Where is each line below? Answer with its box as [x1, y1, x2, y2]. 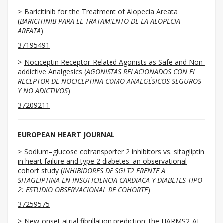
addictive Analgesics [18, 67, 82, 76]
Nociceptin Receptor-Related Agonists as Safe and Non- [24, 57, 205, 67]
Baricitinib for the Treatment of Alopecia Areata [24, 7, 178, 16]
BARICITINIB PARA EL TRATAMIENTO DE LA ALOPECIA [20, 16, 180, 26]
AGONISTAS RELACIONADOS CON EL [86, 67, 196, 76]
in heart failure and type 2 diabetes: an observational [18, 156, 187, 166]
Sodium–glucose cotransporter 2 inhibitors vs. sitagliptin [24, 147, 204, 156]
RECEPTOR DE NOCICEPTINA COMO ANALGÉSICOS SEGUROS [18, 76, 201, 86]
